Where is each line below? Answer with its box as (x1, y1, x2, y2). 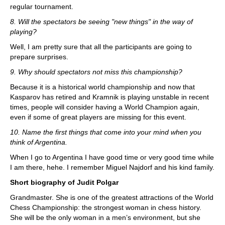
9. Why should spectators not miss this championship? (10, 68, 182, 76)
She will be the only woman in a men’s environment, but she (10, 213, 200, 221)
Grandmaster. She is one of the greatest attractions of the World (10, 193, 213, 201)
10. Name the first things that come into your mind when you (10, 128, 201, 136)
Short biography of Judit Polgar (10, 178, 119, 186)
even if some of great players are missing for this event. (10, 113, 186, 121)
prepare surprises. (10, 53, 68, 61)
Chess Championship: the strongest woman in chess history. (10, 203, 201, 211)
